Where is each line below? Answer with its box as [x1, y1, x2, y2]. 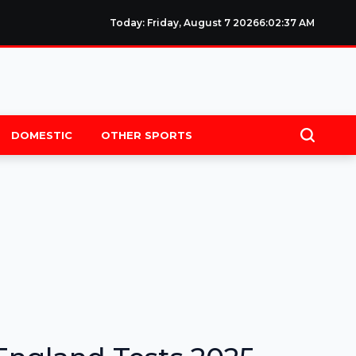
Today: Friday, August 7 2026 [110, 16, 259, 29]
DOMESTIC [10, 128, 72, 141]
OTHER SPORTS [100, 128, 192, 141]
